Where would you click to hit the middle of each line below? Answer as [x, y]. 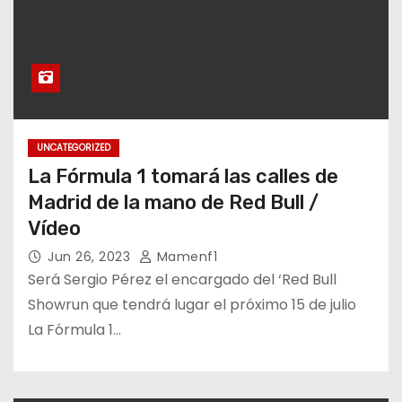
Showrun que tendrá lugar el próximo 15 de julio [192, 304]
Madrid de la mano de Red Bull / [173, 202]
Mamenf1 [185, 256]
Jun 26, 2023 [91, 256]
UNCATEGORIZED [74, 147]
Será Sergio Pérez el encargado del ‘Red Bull [182, 279]
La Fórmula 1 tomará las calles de [183, 176]
